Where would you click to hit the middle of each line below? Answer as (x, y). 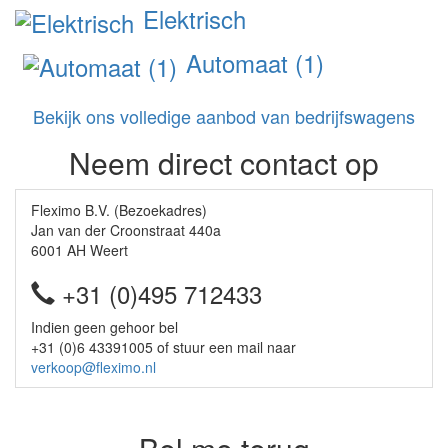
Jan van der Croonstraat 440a (126, 229)
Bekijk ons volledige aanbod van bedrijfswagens (224, 115)
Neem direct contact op (224, 162)
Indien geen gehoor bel (104, 326)
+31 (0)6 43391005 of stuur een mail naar (163, 346)
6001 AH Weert (79, 249)
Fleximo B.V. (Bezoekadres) (119, 209)
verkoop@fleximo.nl (93, 366)
